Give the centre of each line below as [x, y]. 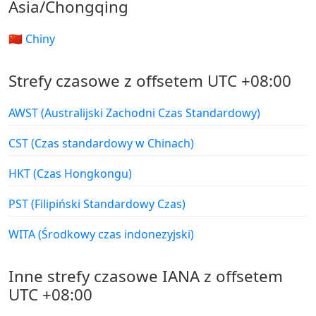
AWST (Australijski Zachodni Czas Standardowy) [134, 113]
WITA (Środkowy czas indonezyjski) [101, 235]
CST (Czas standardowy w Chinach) [101, 144]
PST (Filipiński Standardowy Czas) [97, 204]
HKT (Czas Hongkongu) [70, 174]
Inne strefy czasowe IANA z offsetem [146, 276]
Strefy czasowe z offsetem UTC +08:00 [150, 81]
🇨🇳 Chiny [32, 39]
